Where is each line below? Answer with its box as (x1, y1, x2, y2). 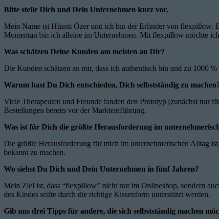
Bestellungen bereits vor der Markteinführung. (4, 106, 146, 114)
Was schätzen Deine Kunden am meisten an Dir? (4, 47, 165, 56)
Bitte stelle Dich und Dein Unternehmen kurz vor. (4, 5, 168, 14)
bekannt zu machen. (4, 148, 66, 156)
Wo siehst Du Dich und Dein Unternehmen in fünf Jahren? (4, 164, 199, 173)
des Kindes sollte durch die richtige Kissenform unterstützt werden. (4, 190, 210, 198)
